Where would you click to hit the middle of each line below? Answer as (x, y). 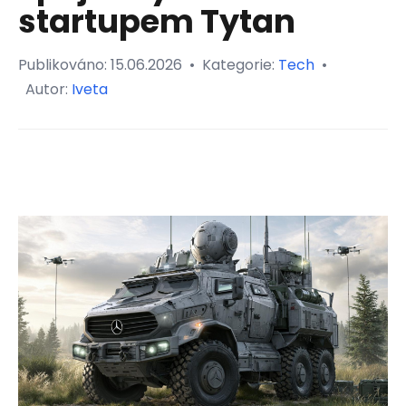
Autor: (48, 89)
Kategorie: (240, 64)
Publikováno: (64, 64)
